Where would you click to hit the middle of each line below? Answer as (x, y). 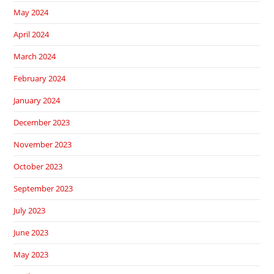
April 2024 (31, 35)
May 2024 (31, 13)
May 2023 (31, 255)
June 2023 (31, 233)
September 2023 (43, 189)
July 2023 (30, 211)
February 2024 (40, 79)
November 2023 (43, 145)
